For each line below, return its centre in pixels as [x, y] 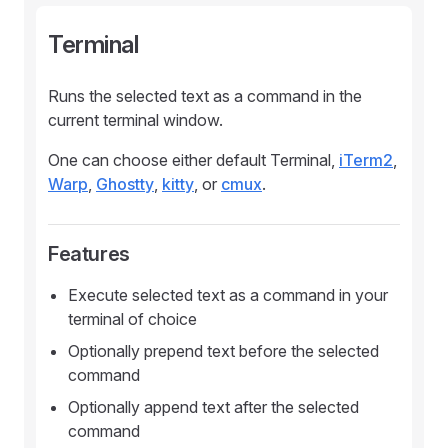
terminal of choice [132, 319]
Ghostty [125, 184]
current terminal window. [135, 120]
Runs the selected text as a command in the [205, 96]
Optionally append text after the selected [213, 407]
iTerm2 [366, 160]
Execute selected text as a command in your [228, 295]
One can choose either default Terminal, [193, 160]
